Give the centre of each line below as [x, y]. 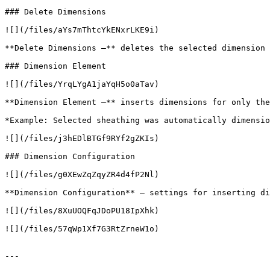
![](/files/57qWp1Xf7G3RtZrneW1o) [82, 229]
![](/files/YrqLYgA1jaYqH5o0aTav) [82, 84]
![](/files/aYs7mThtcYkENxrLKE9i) [82, 30]
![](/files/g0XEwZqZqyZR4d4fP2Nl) [82, 174]
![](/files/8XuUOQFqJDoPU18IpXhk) [82, 211]
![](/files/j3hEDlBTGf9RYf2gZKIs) [82, 138]
